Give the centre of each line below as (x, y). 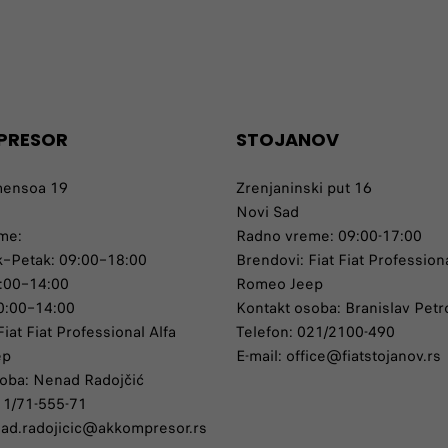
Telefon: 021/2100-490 (315, 332)
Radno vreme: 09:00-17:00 (329, 236)
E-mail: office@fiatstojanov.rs (338, 356)
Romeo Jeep (279, 284)
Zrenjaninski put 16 (304, 188)
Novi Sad (267, 212)
